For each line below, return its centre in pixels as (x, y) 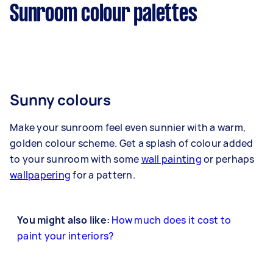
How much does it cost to (172, 220)
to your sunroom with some (76, 159)
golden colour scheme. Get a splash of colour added (132, 144)
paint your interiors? (66, 236)
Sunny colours (61, 100)
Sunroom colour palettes (104, 15)
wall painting (171, 159)
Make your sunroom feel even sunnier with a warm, (128, 128)
